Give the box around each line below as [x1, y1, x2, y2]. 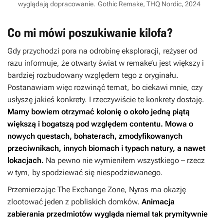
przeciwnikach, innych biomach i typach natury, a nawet [7, 144, 205, 153]
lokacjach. [7, 156, 44, 165]
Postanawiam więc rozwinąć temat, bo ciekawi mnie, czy [7, 83, 202, 92]
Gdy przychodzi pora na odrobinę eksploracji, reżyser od [7, 46, 198, 56]
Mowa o [165, 119, 193, 129]
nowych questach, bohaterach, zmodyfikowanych [7, 131, 182, 141]
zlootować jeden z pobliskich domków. [7, 197, 142, 207]
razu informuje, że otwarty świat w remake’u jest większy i [7, 58, 204, 68]
